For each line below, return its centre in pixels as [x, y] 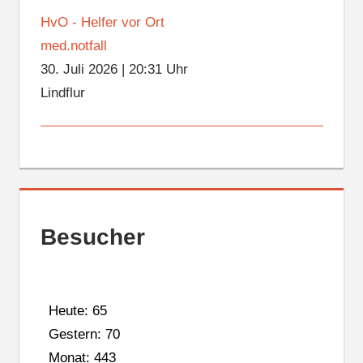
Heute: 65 [77, 310]
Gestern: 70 [84, 334]
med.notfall [73, 46]
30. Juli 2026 [79, 70]
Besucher [92, 237]
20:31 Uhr [158, 70]
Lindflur [62, 93]
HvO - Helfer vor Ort [102, 23]
